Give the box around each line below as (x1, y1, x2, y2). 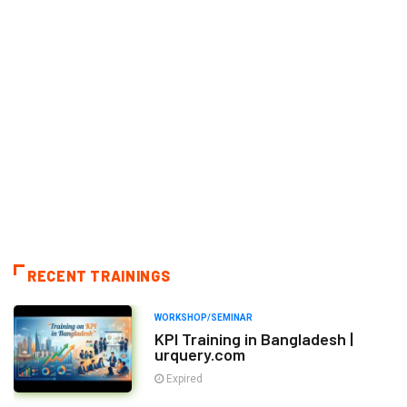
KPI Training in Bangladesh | (154, 329, 353, 350)
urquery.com (154, 344, 245, 365)
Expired (164, 372, 203, 386)
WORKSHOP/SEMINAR (154, 313, 253, 323)
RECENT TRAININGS (27, 267, 171, 285)
